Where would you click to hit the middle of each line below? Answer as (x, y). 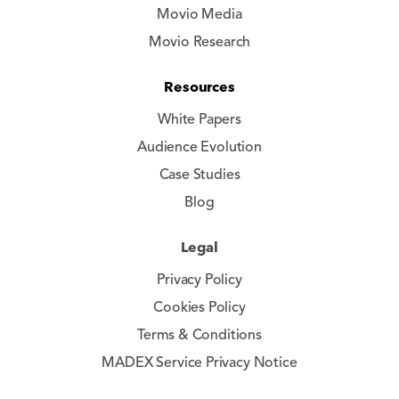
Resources (199, 87)
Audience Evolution (199, 148)
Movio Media (199, 15)
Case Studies (199, 175)
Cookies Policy (199, 308)
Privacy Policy (199, 281)
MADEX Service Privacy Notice (199, 363)
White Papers (199, 120)
